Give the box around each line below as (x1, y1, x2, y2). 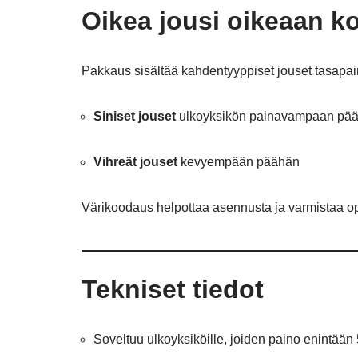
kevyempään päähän (177, 155, 300, 169)
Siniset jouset (93, 109, 176, 123)
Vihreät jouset (93, 155, 177, 169)
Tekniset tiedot (82, 275, 264, 304)
